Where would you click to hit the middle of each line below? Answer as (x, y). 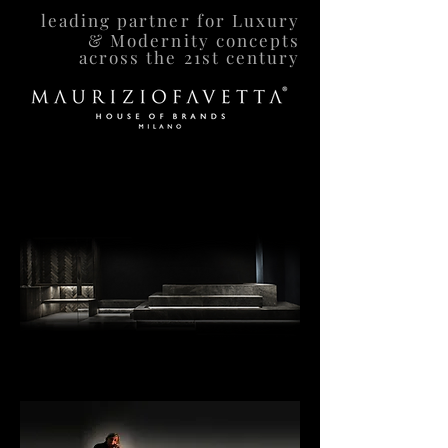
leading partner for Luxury (170, 20)
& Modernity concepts (194, 40)
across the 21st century (189, 57)
